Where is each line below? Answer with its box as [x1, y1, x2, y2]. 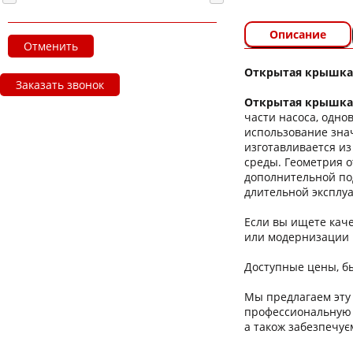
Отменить [24, 39, 78, 54]
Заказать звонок [16, 77, 104, 93]
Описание [269, 26, 326, 42]
